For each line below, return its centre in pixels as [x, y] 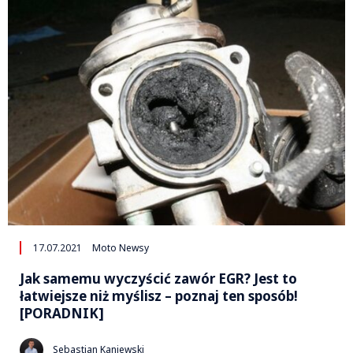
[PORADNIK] [62, 313]
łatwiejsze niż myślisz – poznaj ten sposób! [159, 295]
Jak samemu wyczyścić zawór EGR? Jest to [158, 278]
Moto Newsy [121, 247]
